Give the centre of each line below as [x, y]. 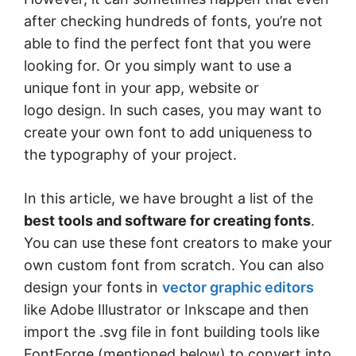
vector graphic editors [238, 287]
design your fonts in [93, 287]
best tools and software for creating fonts [167, 221]
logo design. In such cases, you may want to [173, 110]
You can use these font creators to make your [178, 243]
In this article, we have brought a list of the [168, 198]
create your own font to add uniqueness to [168, 132]
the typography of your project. [130, 155]
